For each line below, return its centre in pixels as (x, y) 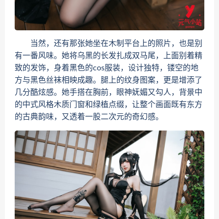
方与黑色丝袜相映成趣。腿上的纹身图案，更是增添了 (109, 80)
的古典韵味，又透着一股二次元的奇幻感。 (89, 117)
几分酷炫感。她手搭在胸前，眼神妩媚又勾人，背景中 (109, 92)
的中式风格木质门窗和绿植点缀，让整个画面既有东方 (109, 105)
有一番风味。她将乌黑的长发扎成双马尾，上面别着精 (109, 56)
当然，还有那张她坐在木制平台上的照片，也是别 (109, 44)
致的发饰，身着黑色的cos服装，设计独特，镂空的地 (107, 68)
